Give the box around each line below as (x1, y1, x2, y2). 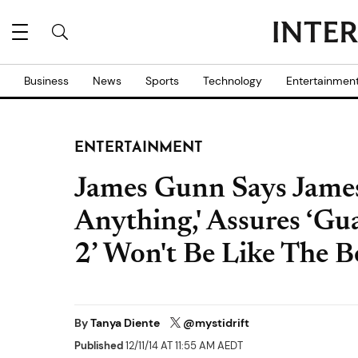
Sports (145, 74, 179, 88)
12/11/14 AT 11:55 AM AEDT (123, 339, 243, 353)
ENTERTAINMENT (74, 141, 203, 156)
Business (24, 74, 69, 88)
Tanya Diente (90, 316, 162, 330)
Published (74, 339, 123, 353)
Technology (203, 74, 262, 88)
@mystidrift (183, 316, 249, 330)
